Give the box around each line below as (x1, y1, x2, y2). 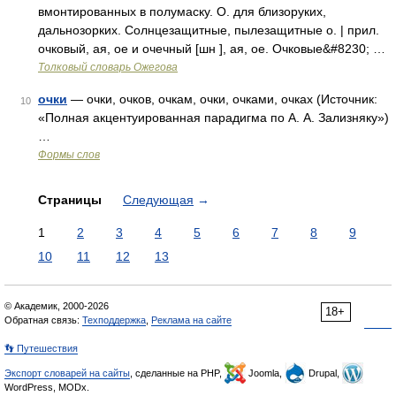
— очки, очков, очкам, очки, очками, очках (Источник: (67, 92, 377, 106)
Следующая (123, 193, 194, 207)
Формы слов (38, 148, 100, 161)
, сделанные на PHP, (130, 368, 225, 378)
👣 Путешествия (4, 343, 78, 354)
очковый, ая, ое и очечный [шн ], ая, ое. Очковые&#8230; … (38, 42, 385, 56)
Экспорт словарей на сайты (4, 368, 130, 378)
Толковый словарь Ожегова (38, 61, 178, 73)
